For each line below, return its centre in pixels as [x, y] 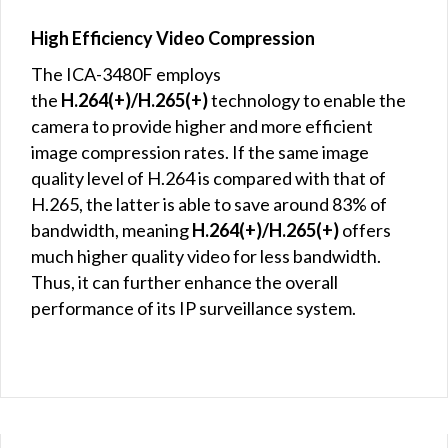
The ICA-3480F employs [126, 74]
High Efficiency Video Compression [173, 38]
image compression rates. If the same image [200, 152]
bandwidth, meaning [111, 230]
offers [365, 230]
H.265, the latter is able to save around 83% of [209, 204]
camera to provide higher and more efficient [202, 126]
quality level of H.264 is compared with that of [208, 178]
